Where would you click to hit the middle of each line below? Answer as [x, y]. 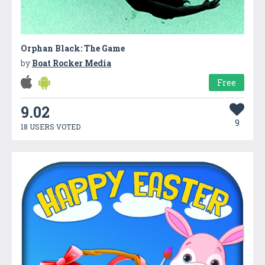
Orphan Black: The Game [73, 48]
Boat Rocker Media [72, 63]
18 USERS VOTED [51, 126]
